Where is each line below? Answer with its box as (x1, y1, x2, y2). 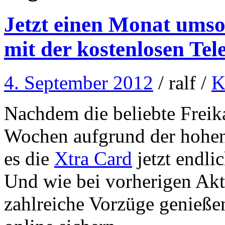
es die (4, 147, 54, 169)
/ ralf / (153, 71, 211, 93)
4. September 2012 (4, 71, 153, 93)
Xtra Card (54, 147, 132, 169)
